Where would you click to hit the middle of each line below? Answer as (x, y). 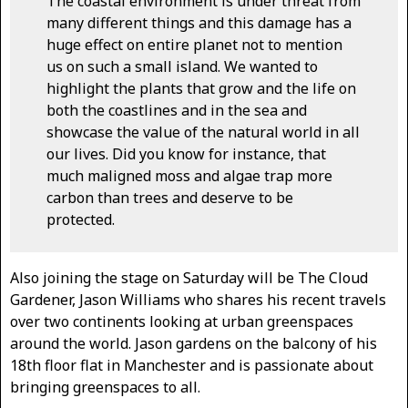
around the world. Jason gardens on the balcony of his (194, 344)
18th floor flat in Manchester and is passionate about (192, 366)
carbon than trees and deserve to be (170, 198)
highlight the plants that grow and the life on (201, 89)
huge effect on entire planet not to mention (194, 45)
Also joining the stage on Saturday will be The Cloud (189, 278)
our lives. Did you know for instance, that (186, 154)
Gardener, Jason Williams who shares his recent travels (198, 300)
